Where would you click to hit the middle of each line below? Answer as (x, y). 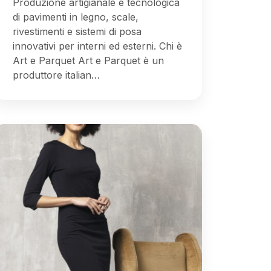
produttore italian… (56, 75)
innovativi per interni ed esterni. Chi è (97, 46)
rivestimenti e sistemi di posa (77, 31)
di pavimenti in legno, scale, (75, 17)
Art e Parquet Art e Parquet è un (88, 60)
